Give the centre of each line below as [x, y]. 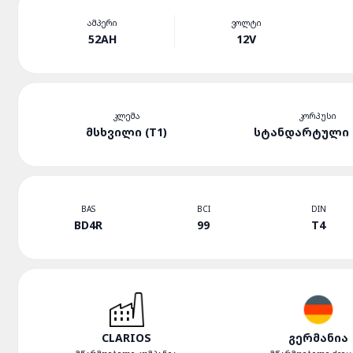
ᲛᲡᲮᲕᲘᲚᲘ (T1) [127, 132]
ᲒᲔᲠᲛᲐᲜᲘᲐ [318, 338]
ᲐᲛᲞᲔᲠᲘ [103, 22]
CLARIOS [127, 338]
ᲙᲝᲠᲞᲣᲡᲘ [318, 115]
